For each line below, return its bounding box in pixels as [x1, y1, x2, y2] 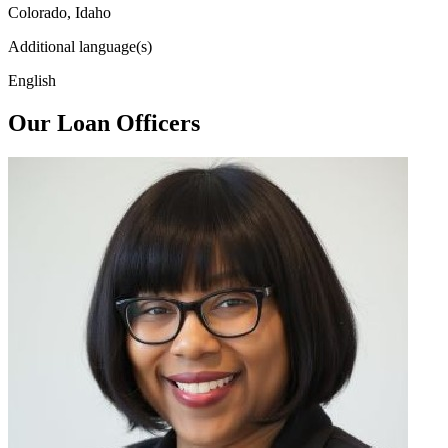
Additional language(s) [8, 37, 152, 55]
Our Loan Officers [8, 109, 200, 136]
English [8, 71, 56, 89]
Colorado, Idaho [8, 3, 111, 21]
